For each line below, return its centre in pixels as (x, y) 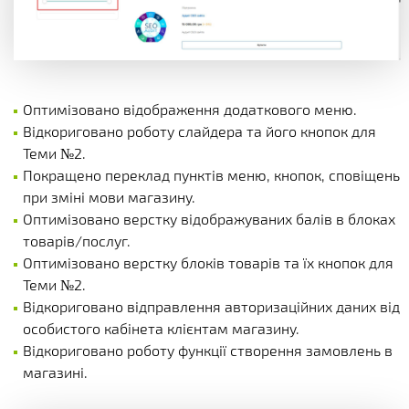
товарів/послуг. (77, 240)
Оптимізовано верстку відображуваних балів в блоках (209, 218)
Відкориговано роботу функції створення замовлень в (208, 350)
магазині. (55, 372)
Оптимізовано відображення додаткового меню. (190, 109)
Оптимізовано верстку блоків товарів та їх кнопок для (208, 262)
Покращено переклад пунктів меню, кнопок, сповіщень (211, 174)
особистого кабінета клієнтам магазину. (161, 328)
